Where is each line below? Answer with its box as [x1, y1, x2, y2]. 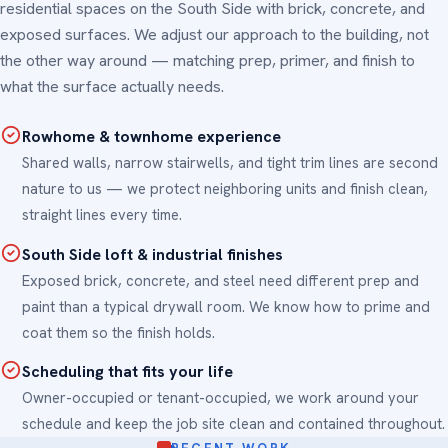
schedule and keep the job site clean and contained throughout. [22, 414, 445, 434]
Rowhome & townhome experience [22, 126, 281, 148]
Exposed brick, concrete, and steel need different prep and [22, 270, 419, 290]
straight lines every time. [22, 205, 182, 225]
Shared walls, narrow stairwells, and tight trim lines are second [22, 153, 438, 173]
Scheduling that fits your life [22, 361, 233, 383]
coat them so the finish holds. [22, 322, 215, 342]
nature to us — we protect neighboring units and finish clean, [22, 179, 428, 199]
